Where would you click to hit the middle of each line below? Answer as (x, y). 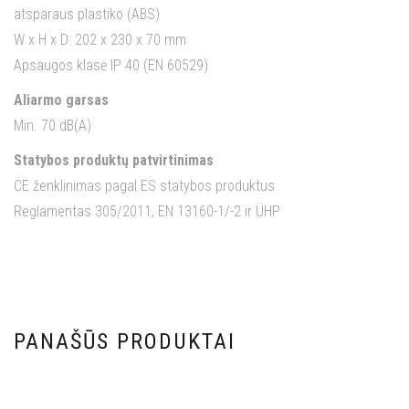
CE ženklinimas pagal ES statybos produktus (144, 186)
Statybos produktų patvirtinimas (114, 161)
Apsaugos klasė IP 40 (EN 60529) (111, 66)
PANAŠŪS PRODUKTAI (125, 342)
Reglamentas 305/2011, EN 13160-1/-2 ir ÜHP (147, 212)
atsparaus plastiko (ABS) (87, 15)
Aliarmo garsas (61, 100)
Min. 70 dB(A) (52, 126)
